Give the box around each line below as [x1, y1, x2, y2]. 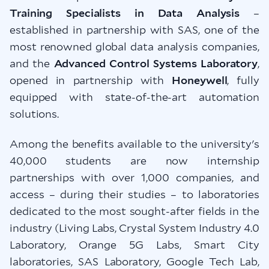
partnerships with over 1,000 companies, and [10, 171, 259, 184]
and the [10, 57, 54, 70]
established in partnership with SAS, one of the [10, 23, 259, 36]
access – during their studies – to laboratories [10, 188, 259, 201]
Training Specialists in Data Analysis [10, 7, 240, 19]
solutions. [10, 107, 59, 120]
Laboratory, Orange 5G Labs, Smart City [10, 238, 259, 251]
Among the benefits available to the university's [10, 138, 259, 150]
